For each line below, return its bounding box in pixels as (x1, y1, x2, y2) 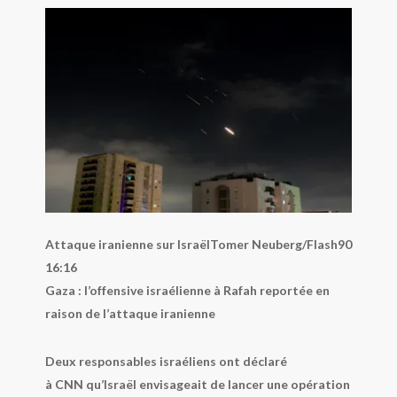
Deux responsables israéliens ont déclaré (44, 353, 287, 369)
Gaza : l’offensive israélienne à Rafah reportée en (44, 282, 330, 298)
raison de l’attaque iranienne (44, 305, 215, 321)
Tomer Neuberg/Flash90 (209, 236, 352, 252)
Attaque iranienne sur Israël (44, 236, 210, 252)
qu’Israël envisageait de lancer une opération (82, 376, 350, 392)
